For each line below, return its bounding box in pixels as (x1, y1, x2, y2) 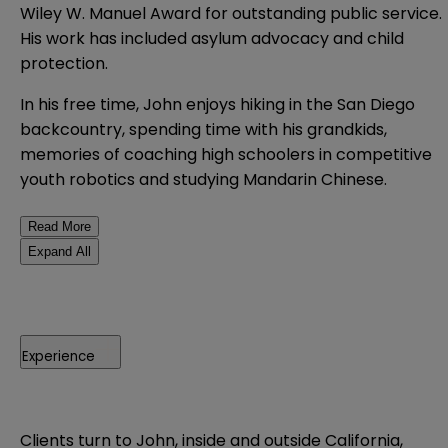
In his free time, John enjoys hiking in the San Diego (20, 92, 415, 116)
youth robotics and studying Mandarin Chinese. (20, 167, 387, 191)
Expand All (28, 243, 91, 259)
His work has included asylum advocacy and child (20, 26, 404, 50)
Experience (22, 346, 95, 366)
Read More (28, 218, 91, 234)
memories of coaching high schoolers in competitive (20, 142, 432, 166)
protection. (20, 51, 108, 75)
